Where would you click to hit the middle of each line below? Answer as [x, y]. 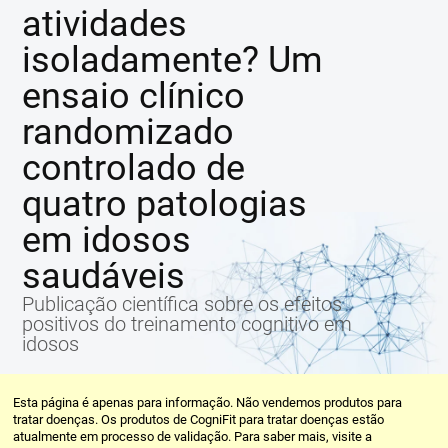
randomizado [128, 132]
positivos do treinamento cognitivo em [187, 324]
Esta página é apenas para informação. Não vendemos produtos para [208, 402]
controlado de [134, 168]
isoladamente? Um [173, 60]
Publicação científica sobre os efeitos [182, 304]
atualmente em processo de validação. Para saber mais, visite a [193, 436]
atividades [105, 24]
